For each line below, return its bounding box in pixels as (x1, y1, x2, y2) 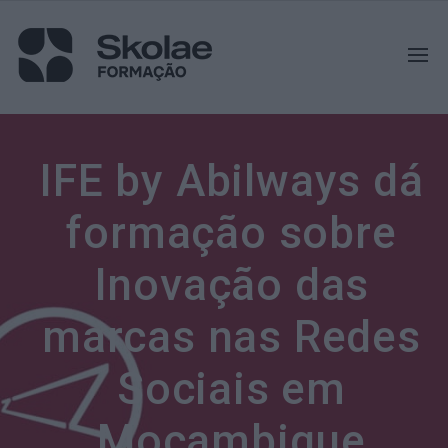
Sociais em (116, 363, 346, 415)
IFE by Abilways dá (39, 155, 424, 207)
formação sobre (66, 207, 397, 259)
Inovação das (93, 259, 370, 311)
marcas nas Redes (42, 311, 421, 363)
